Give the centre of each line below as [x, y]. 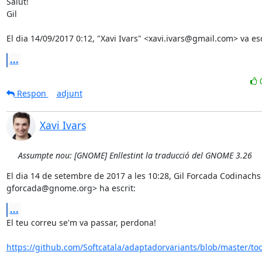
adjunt [69, 93]
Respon [31, 93]
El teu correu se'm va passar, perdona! [81, 223]
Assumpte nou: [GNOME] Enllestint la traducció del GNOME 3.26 [135, 155]
